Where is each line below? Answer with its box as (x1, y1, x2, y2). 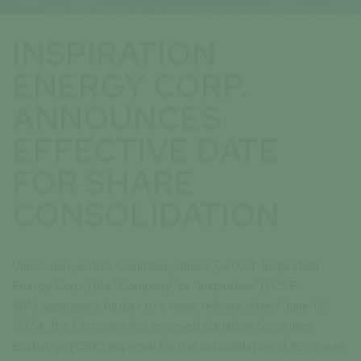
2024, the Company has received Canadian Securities (12, 317, 313, 335)
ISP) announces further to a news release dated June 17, (12, 297, 326, 315)
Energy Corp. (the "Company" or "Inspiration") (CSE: (12, 277, 299, 295)
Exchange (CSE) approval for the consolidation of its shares (12, 338, 346, 355)
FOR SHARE (12, 161, 195, 205)
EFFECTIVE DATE (12, 129, 280, 172)
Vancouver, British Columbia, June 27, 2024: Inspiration (12, 257, 319, 275)
